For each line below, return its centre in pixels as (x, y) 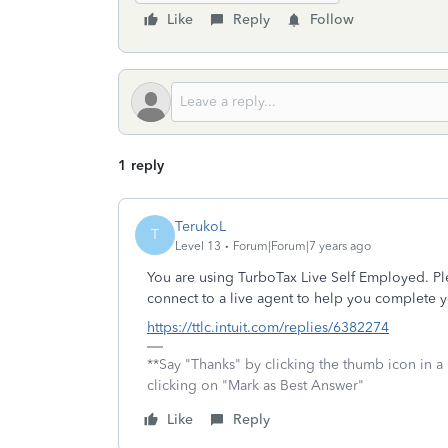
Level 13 (198, 245)
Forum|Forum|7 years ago (302, 245)
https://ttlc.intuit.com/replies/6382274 (268, 327)
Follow (332, 19)
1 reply (141, 165)
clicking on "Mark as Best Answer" (255, 385)
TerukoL (200, 226)
